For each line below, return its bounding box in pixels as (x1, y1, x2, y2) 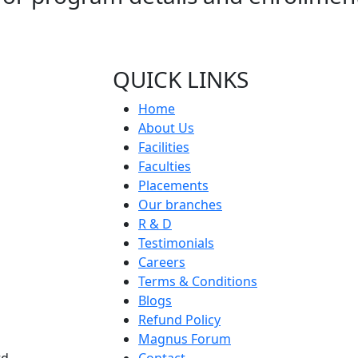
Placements (138, 176, 209, 194)
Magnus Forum (138, 329, 231, 348)
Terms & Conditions (138, 272, 257, 290)
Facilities (138, 137, 189, 156)
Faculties (138, 157, 191, 175)
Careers (138, 253, 185, 271)
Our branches (138, 195, 222, 213)
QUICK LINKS (113, 63, 249, 94)
